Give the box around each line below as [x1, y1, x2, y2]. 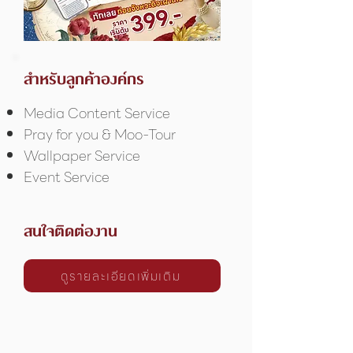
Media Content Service [24, 102, 170, 124]
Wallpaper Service [24, 144, 140, 167]
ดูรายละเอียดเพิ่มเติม [60, 266, 181, 286]
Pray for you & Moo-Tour [24, 123, 176, 146]
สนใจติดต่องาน [24, 219, 117, 243]
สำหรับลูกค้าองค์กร [24, 67, 144, 91]
